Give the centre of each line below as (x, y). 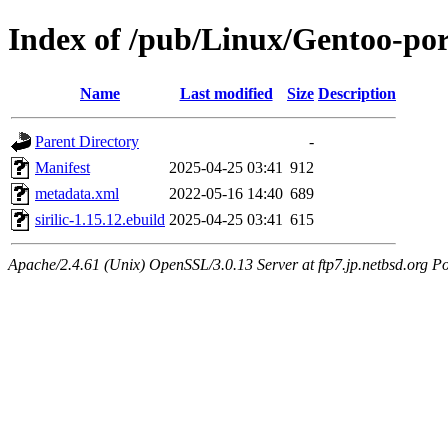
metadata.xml (77, 193)
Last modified (226, 93)
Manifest (62, 167)
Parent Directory (87, 141)
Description (357, 93)
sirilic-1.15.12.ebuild (100, 219)
